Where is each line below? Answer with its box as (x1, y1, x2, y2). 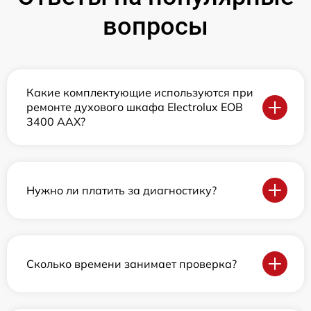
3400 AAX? (26, 115, 85, 128)
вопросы (103, 12, 208, 41)
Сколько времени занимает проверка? (26, 256, 237, 271)
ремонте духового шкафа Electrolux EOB (26, 100, 243, 114)
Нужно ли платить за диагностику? (26, 183, 217, 197)
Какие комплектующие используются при (26, 85, 253, 99)
